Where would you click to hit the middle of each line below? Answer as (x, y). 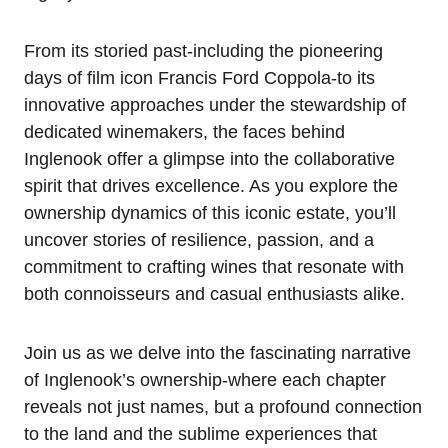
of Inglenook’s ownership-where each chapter (205, 380)
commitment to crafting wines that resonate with (214, 267)
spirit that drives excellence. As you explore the (211, 186)
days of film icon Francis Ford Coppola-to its (199, 78)
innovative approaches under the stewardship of (215, 105)
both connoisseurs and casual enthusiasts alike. (214, 294)
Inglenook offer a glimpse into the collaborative (209, 159)
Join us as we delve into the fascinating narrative (217, 353)
